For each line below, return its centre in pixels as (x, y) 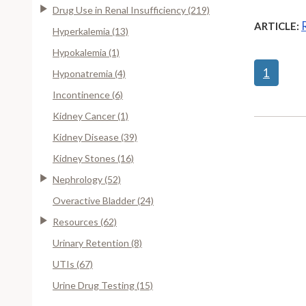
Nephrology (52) (87, 179)
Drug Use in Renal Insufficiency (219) (131, 10)
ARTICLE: (277, 26)
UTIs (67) (73, 264)
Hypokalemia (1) (86, 52)
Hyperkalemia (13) (91, 31)
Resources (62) (85, 221)
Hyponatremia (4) (89, 73)
